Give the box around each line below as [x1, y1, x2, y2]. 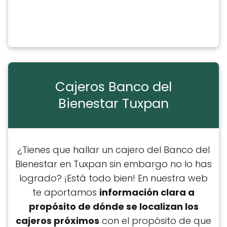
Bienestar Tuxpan [58, 94, 169, 113]
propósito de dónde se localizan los [28, 200, 199, 213]
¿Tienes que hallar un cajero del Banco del [17, 143, 210, 156]
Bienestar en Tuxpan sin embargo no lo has [15, 157, 212, 170]
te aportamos [32, 185, 99, 199]
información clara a [99, 185, 195, 199]
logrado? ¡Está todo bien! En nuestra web [19, 171, 208, 184]
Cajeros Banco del [55, 78, 172, 96]
